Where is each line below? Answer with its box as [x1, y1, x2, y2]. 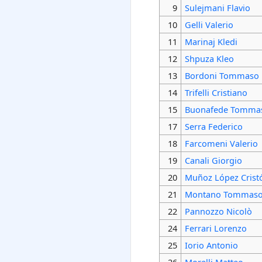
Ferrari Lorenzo [184, 222, 247, 235]
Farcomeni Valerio [184, 137, 258, 150]
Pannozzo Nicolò [184, 205, 252, 218]
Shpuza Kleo [184, 53, 234, 65]
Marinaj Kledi [184, 36, 237, 48]
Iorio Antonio [184, 239, 238, 251]
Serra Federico [184, 120, 243, 133]
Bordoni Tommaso [184, 70, 259, 82]
